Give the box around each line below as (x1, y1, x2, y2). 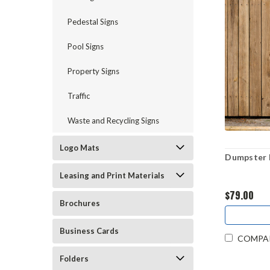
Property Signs (67, 66, 119, 76)
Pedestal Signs (67, 17, 118, 27)
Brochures (60, 198, 100, 208)
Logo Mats (60, 143, 99, 152)
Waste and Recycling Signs (67, 116, 159, 125)
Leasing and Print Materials (60, 171, 165, 180)
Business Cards (60, 226, 119, 236)
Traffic (67, 91, 90, 101)
